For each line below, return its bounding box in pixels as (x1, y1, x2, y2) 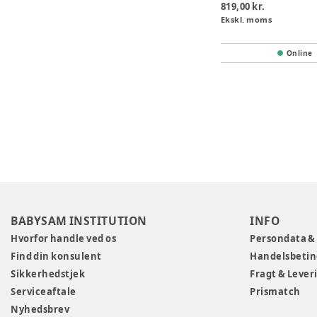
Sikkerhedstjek (11, 267, 86, 280)
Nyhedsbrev (11, 302, 70, 316)
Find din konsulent (11, 249, 102, 263)
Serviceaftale (11, 284, 76, 298)
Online (286, 47, 313, 58)
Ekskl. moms (220, 13, 272, 25)
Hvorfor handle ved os (11, 231, 117, 245)
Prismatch (250, 284, 301, 298)
